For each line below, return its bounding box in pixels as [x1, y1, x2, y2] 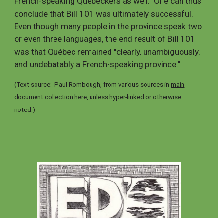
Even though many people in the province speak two [14, 21, 202, 31]
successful [149, 9, 192, 18]
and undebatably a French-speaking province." [14, 59, 181, 69]
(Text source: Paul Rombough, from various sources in [14, 81, 171, 88]
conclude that [14, 9, 67, 18]
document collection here [14, 93, 87, 101]
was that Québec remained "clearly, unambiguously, [14, 47, 200, 56]
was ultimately [96, 9, 149, 18]
